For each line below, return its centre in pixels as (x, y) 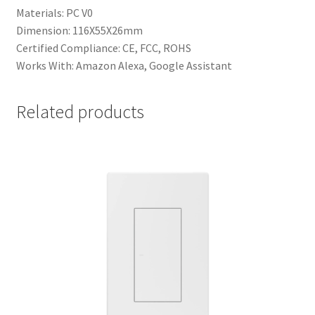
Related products (80, 112)
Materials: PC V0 (54, 12)
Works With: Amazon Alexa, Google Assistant (124, 65)
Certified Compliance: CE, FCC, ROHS (103, 47)
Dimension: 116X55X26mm (79, 30)
